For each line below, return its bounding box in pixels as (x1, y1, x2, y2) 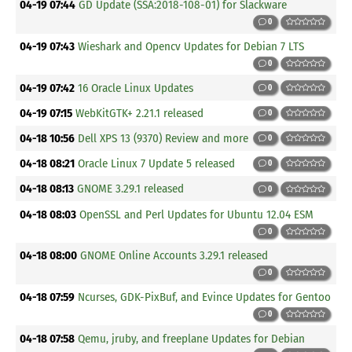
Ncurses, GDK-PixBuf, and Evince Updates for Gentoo (78, 289, 332, 304)
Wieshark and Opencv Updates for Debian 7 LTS (78, 38, 305, 53)
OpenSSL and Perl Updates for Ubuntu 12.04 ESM (79, 207, 314, 222)
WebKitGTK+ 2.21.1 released (75, 105, 204, 120)
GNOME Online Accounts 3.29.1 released (80, 248, 269, 263)
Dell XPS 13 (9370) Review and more (78, 130, 249, 145)
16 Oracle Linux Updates (78, 80, 194, 95)
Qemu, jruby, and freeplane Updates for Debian (78, 331, 306, 346)
